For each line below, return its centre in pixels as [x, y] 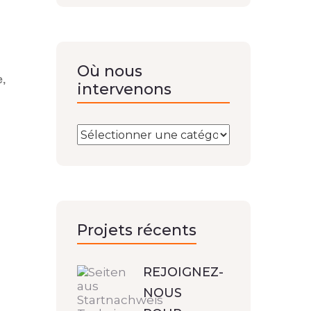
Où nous [110, 71]
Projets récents [137, 230]
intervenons [124, 89]
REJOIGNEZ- [183, 272]
